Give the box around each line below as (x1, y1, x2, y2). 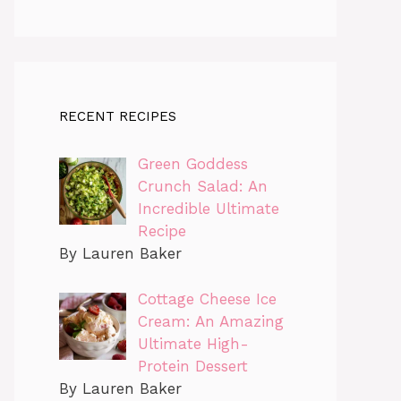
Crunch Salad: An (137, 177, 268, 196)
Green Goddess (137, 155, 248, 174)
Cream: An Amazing (137, 311, 284, 330)
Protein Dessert (137, 356, 248, 375)
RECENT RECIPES (59, 108, 176, 125)
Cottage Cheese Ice (137, 289, 277, 308)
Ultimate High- (137, 334, 249, 353)
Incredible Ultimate (137, 200, 279, 218)
